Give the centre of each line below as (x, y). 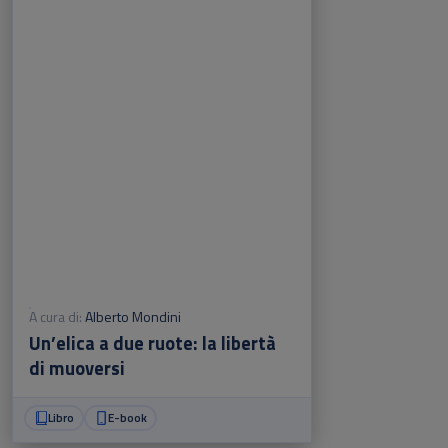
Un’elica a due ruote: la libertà (152, 342)
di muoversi (77, 367)
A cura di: (55, 316)
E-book (127, 418)
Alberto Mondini (133, 316)
